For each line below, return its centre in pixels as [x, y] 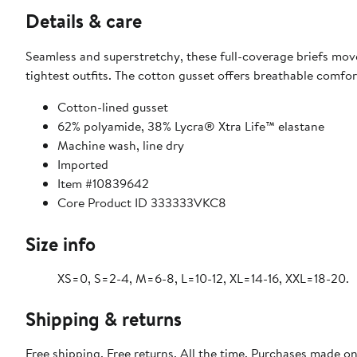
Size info [61, 243]
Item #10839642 [103, 183]
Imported [83, 164]
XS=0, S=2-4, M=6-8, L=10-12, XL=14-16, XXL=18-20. [203, 278]
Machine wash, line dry [121, 145]
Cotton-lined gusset [113, 106]
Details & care [84, 20]
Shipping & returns [104, 318]
